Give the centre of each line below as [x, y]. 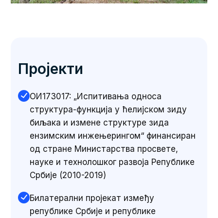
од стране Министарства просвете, [104, 149]
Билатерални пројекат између [92, 198]
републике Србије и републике [93, 211]
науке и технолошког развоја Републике [112, 162]
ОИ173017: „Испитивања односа [96, 96]
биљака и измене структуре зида [100, 122]
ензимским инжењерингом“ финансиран [113, 136]
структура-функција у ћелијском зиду [109, 109]
